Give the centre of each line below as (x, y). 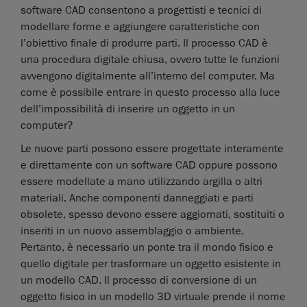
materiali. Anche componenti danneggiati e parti (137, 198)
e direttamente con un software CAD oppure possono (149, 165)
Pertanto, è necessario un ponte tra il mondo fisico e (147, 248)
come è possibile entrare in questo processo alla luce (150, 93)
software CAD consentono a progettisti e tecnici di (141, 11)
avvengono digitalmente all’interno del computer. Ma (148, 76)
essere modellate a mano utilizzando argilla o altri (142, 182)
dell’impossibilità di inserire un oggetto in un (128, 109)
